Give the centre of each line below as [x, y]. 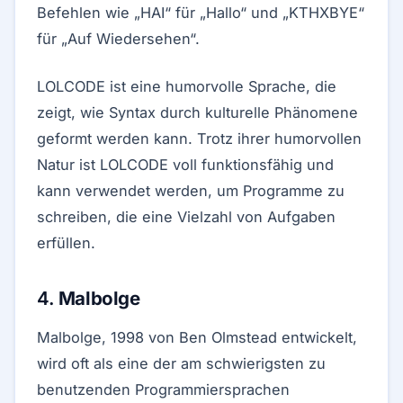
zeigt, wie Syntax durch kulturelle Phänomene [197, 112]
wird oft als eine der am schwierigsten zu [181, 363]
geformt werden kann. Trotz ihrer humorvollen [199, 139]
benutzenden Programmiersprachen [163, 390]
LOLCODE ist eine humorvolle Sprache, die [187, 86]
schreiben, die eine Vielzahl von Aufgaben [186, 217]
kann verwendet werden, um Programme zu [191, 191]
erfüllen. [66, 243]
